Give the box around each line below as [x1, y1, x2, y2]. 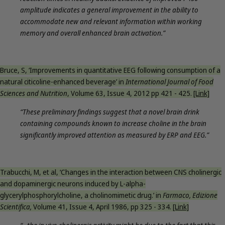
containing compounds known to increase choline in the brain [20, 119, 206, 129]
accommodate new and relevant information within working [20, 17, 202, 27]
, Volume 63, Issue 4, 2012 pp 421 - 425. [67, 88, 193, 98]
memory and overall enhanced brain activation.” [20, 28, 165, 38]
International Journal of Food [126, 77, 213, 87]
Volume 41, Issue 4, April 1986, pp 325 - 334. [33, 202, 173, 212]
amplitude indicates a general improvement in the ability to [20, 5, 198, 15]
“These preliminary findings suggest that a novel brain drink [20, 107, 199, 117]
